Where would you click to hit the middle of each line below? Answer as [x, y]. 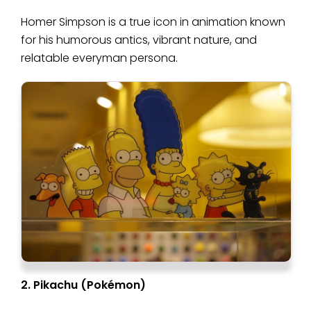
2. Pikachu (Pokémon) [83, 285]
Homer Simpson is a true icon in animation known [153, 22]
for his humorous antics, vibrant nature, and [139, 40]
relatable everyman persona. [99, 58]
